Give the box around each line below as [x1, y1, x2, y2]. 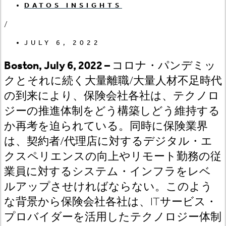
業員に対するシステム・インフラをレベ [4, 164, 211, 178]
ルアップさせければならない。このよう [4, 180, 212, 193]
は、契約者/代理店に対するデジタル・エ [4, 134, 212, 148]
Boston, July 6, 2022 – [4, 59, 112, 72]
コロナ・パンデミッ [112, 59, 216, 72]
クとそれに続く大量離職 [4, 74, 129, 87]
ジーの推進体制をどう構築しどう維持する [4, 104, 220, 118]
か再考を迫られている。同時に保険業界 [4, 119, 208, 133]
